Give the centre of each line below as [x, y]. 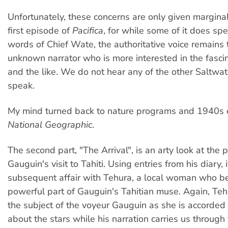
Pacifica [88, 30]
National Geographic [50, 125]
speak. [21, 85]
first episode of [40, 30]
